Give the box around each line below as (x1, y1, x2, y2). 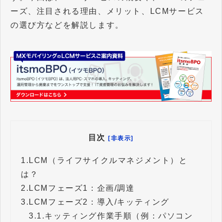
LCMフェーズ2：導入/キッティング (29, 197, 170, 206)
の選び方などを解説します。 (10, 21, 124, 30)
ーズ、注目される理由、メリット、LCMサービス (10, 7, 204, 16)
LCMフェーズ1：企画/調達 (29, 183, 135, 192)
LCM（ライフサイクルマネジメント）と (29, 156, 188, 165)
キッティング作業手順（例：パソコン (45, 211, 193, 220)
